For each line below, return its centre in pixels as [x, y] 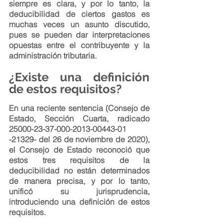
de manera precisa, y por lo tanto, [79, 181]
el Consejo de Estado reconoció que [79, 150]
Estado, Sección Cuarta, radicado [79, 118]
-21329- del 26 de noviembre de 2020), [79, 139]
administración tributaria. [53, 55]
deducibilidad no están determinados [79, 170]
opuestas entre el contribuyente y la [79, 45]
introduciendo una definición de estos [79, 202]
